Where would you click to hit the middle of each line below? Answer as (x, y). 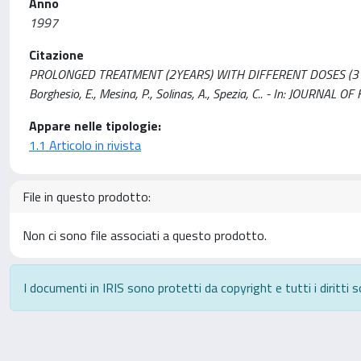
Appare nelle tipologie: (95, 126)
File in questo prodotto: (87, 197)
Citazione (56, 55)
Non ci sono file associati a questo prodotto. (145, 235)
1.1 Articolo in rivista (85, 145)
